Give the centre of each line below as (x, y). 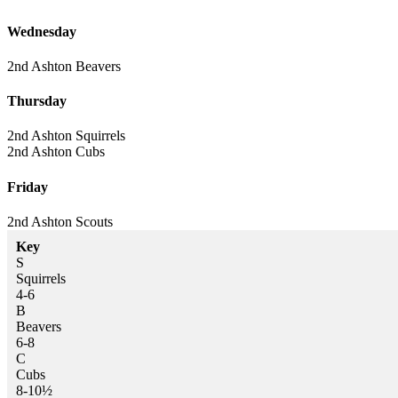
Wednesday (42, 31)
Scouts (92, 222)
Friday (28, 187)
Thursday (37, 101)
